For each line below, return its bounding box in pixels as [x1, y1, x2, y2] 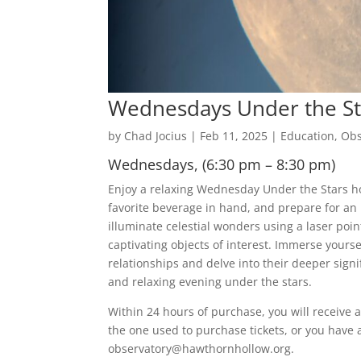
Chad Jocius [124, 128, 188, 144]
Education [280, 128, 335, 144]
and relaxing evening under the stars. [108, 274, 313, 290]
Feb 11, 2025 [200, 128, 268, 144]
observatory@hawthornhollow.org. [108, 341, 295, 357]
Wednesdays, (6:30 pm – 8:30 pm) [108, 155, 336, 175]
